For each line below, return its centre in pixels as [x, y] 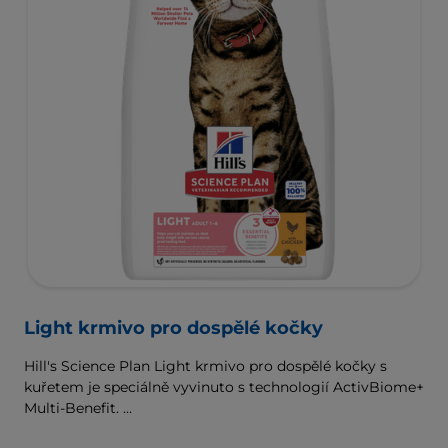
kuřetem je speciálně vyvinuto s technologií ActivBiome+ [224, 386]
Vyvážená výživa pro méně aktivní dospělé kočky [193, 428]
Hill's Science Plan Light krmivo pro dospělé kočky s [205, 365]
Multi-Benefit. [73, 407]
